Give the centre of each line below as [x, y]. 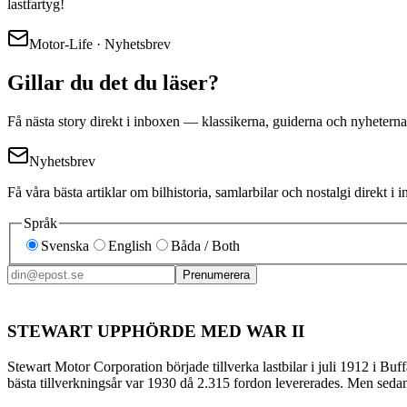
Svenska [65, 246]
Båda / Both [205, 246]
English [130, 246]
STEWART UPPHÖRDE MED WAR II [156, 331]
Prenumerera [216, 275]
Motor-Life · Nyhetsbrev [100, 44]
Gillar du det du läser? [113, 82]
